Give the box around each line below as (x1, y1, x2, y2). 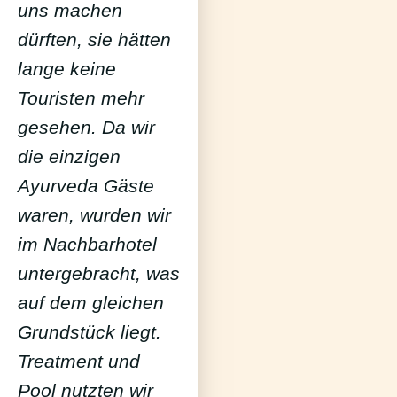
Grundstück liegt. (18, 322, 161, 343)
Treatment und (18, 351, 140, 372)
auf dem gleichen (18, 292, 164, 314)
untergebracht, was (18, 263, 180, 284)
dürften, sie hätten (18, 29, 171, 51)
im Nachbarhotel (18, 234, 157, 255)
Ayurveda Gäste (18, 175, 154, 197)
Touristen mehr (18, 88, 144, 109)
